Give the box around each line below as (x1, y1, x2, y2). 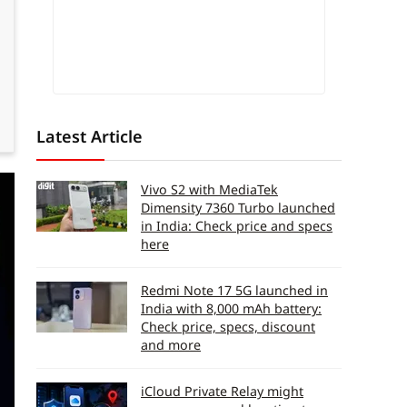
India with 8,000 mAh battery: (141, 300, 322, 317)
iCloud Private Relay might (141, 382, 303, 400)
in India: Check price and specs (141, 217, 333, 234)
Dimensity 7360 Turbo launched (141, 199, 335, 216)
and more (141, 336, 201, 353)
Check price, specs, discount (141, 318, 315, 335)
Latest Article (36, 125, 143, 147)
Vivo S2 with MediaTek (141, 181, 278, 198)
